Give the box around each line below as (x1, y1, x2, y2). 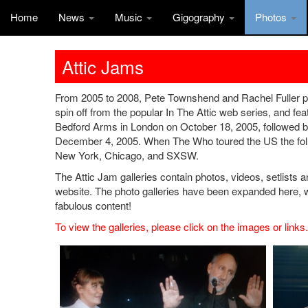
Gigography (173, 10, 228, 24)
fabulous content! (55, 198, 131, 213)
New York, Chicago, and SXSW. (55, 148, 199, 163)
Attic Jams (62, 54, 144, 80)
